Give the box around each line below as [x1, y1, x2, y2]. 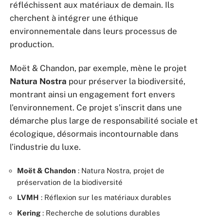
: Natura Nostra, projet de [76, 166, 164, 175]
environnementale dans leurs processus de [10, 26, 177, 36]
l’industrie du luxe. [10, 142, 81, 152]
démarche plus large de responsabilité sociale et [10, 116, 198, 126]
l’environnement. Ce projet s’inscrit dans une [10, 103, 182, 112]
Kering [17, 208, 40, 217]
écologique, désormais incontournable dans [10, 129, 179, 139]
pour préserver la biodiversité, [67, 76, 185, 86]
